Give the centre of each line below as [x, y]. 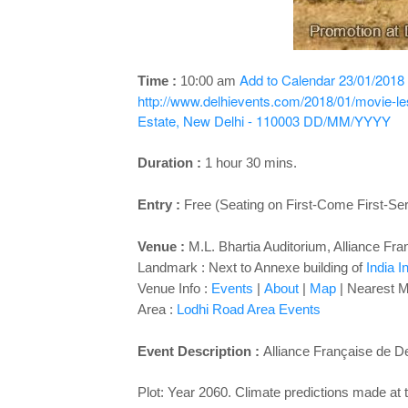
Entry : [158, 204]
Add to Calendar [287, 80]
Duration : [171, 163]
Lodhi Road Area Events [248, 309]
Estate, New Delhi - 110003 [218, 121]
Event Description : [198, 351]
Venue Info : [174, 288]
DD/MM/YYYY [347, 121]
